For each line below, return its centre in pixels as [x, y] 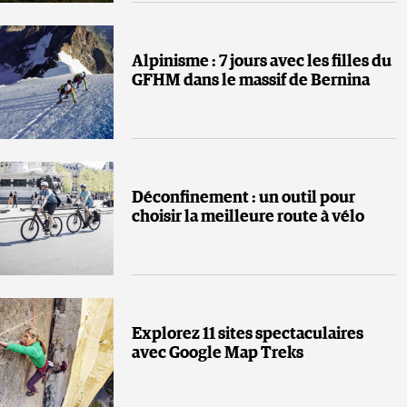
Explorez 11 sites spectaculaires [248, 335]
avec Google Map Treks [218, 354]
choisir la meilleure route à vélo [248, 218]
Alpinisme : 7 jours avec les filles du [262, 62]
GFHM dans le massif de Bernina [251, 81]
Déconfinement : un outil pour [243, 199]
